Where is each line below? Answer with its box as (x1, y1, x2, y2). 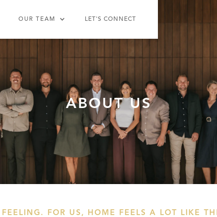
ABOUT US (65, 97, 152, 111)
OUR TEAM (18, 16, 56, 22)
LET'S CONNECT (84, 16, 136, 22)
